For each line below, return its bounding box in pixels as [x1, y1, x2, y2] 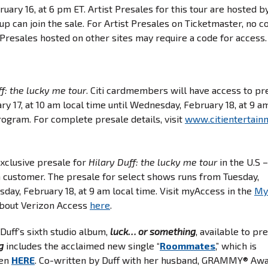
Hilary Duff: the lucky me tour [89, 156, 217, 167]
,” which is [215, 240, 257, 251]
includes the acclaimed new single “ [4, 240, 160, 251]
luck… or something [110, 226, 196, 237]
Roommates [160, 240, 215, 251]
